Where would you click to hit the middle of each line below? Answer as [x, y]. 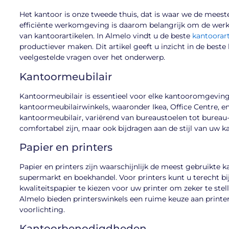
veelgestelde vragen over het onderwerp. [92, 58]
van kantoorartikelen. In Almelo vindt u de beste [106, 36]
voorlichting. [42, 209]
